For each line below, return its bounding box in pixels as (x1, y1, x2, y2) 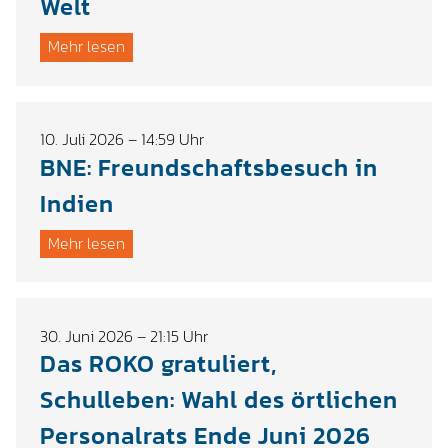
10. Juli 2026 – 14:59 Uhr (40, 127, 204, 152)
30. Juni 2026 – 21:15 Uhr (40, 323, 208, 348)
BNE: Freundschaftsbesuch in (40, 149, 378, 185)
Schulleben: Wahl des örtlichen (40, 382, 398, 418)
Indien (40, 185, 114, 221)
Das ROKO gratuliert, (40, 346, 277, 382)
